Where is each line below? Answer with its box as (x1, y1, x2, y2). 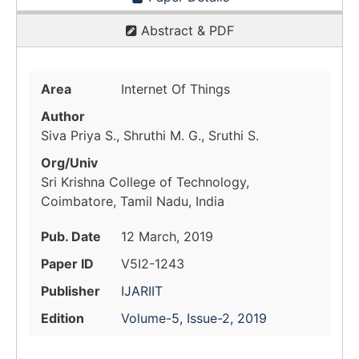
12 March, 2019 (121, 228, 213, 244)
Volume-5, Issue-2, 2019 (121, 310, 267, 326)
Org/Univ (41, 155, 98, 171)
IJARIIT (121, 283, 163, 299)
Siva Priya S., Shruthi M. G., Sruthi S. (41, 127, 259, 143)
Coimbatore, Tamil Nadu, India (41, 193, 224, 209)
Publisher (41, 283, 100, 299)
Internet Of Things (121, 81, 230, 97)
